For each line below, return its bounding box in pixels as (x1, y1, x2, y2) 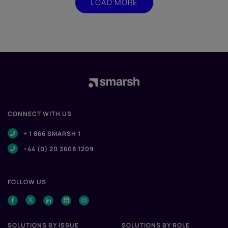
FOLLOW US (8, 177, 46, 186)
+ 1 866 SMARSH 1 (20, 129, 81, 138)
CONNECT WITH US (8, 109, 72, 118)
